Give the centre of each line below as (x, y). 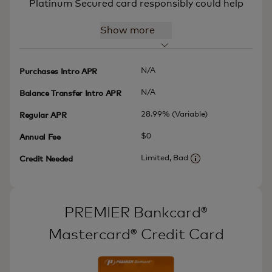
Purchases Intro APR (58, 72)
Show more (127, 31)
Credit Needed (46, 160)
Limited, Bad (165, 158)
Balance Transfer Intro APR (70, 94)
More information (228, 166)
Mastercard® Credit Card (136, 235)
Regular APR (43, 116)
